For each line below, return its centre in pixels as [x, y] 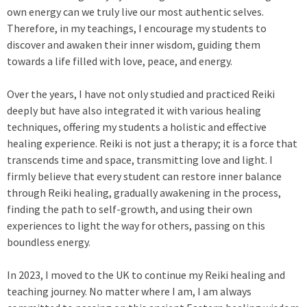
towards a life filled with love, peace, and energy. [120, 61]
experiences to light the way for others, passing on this [136, 225]
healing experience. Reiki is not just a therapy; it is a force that [152, 143]
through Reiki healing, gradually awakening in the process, [144, 193]
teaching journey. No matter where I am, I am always [129, 291]
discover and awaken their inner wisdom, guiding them [134, 45]
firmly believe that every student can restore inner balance [144, 176]
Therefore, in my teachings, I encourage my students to [137, 28]
